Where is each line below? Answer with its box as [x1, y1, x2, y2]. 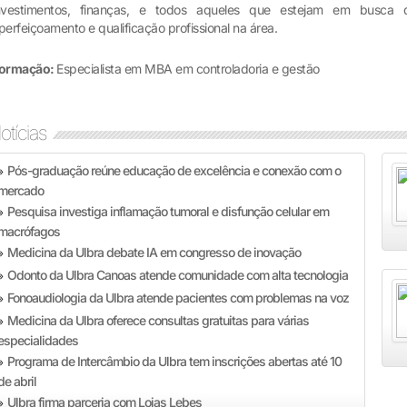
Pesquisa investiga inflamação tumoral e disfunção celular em [7, 203, 330, 219]
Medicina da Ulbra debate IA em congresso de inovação [7, 244, 302, 260]
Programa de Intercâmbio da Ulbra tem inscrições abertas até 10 [7, 353, 342, 369]
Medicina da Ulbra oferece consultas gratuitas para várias [7, 313, 310, 328]
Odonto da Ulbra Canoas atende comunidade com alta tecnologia [7, 267, 349, 283]
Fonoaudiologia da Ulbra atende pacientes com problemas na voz [7, 290, 350, 305]
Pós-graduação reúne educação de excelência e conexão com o [7, 163, 342, 178]
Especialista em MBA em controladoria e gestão [56, 61, 320, 76]
